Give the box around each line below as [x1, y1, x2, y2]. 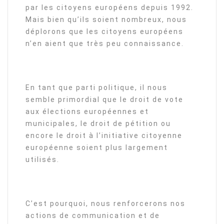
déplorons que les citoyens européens [25, 27, 183, 35]
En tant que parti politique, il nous [25, 83, 167, 91]
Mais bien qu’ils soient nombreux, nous [25, 15, 187, 23]
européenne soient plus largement [25, 143, 168, 151]
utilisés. [25, 155, 59, 163]
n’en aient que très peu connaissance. [25, 39, 184, 47]
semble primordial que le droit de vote [25, 95, 183, 103]
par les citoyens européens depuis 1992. [25, 3, 193, 11]
